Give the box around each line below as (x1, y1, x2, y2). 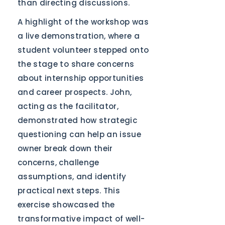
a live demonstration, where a (18, 31, 140, 41)
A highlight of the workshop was (18, 17, 149, 27)
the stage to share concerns (18, 59, 135, 69)
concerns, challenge (18, 157, 99, 168)
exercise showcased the (18, 199, 115, 210)
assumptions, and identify (18, 171, 127, 182)
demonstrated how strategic (18, 115, 138, 126)
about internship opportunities (18, 73, 144, 83)
